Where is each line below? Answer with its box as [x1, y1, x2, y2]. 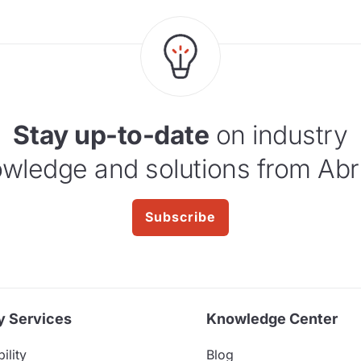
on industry [209, 119, 348, 151]
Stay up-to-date [13, 119, 210, 151]
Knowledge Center [206, 310, 338, 328]
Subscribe [145, 209, 216, 226]
